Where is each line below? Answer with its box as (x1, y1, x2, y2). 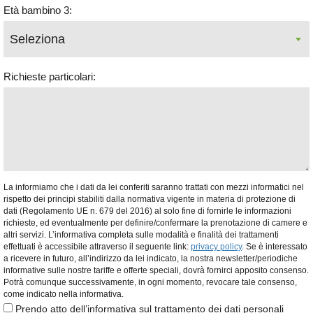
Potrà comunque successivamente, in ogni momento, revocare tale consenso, (3, 277, 297, 288)
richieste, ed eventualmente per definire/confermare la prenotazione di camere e (3, 218, 307, 228)
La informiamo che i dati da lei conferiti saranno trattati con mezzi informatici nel (3, 182, 304, 193)
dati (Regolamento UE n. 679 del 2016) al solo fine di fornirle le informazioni (3, 206, 291, 217)
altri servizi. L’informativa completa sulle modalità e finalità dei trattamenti (3, 230, 279, 240)
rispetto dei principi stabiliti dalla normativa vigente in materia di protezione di (3, 194, 296, 205)
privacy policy (191, 242, 242, 252)
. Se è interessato (242, 242, 307, 252)
